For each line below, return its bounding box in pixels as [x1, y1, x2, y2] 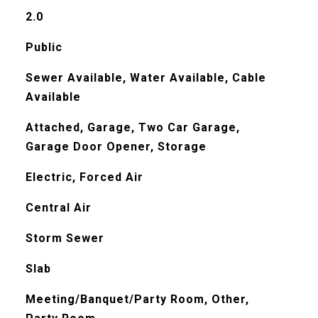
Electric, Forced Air [25, 170, 143, 184]
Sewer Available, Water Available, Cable [25, 71, 266, 84]
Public [25, 40, 62, 54]
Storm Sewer [25, 231, 104, 245]
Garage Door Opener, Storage [25, 140, 207, 153]
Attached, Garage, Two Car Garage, [25, 121, 240, 134]
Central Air [25, 201, 92, 214]
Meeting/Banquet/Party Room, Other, [25, 292, 249, 306]
